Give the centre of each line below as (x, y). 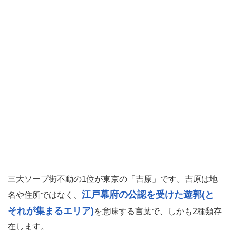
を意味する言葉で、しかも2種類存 (158, 211)
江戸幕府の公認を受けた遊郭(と (148, 194)
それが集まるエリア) (51, 211)
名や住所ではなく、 (45, 195)
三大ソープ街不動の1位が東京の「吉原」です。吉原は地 (113, 179)
